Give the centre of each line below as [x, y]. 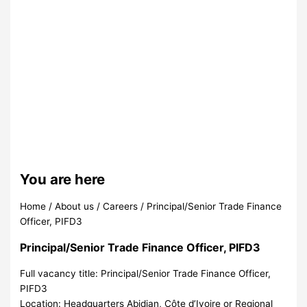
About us [75, 206]
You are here [63, 179]
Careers [121, 206]
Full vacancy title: [61, 273]
